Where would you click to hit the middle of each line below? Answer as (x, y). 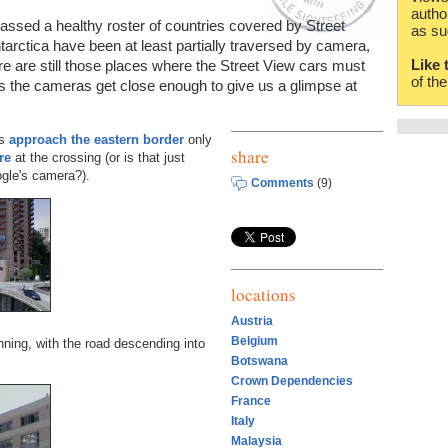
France (251, 401)
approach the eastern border (96, 139)
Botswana (259, 361)
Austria (252, 321)
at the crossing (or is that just (98, 157)
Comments (282, 182)
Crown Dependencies (292, 381)
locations (263, 294)
